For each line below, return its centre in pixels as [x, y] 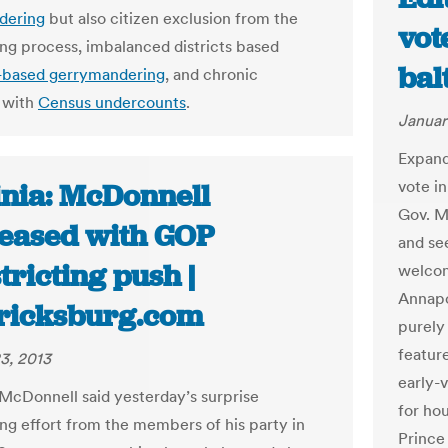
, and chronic [211, 74]
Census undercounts [112, 102]
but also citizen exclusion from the [171, 18]
